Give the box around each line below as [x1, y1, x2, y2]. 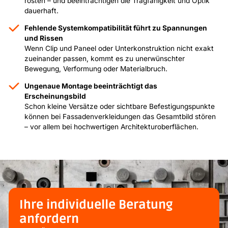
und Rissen [24, 34, 64, 42]
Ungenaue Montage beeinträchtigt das [24, 81, 158, 90]
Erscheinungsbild [24, 92, 87, 100]
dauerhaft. [24, 7, 59, 15]
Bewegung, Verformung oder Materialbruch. [24, 64, 168, 73]
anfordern [19, 212, 79, 227]
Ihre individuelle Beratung [19, 197, 173, 213]
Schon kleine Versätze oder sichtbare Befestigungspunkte [24, 102, 215, 110]
